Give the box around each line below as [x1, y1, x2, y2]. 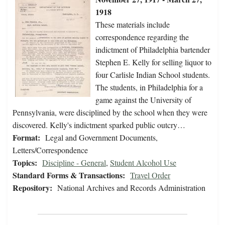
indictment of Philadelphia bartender [95, 44, 210, 55]
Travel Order [130, 170, 170, 181]
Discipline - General [42, 157, 106, 168]
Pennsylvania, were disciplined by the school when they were [13, 107, 207, 118]
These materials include [95, 19, 170, 30]
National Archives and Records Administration [57, 182, 205, 193]
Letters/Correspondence [13, 145, 88, 156]
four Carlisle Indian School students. [95, 69, 210, 80]
